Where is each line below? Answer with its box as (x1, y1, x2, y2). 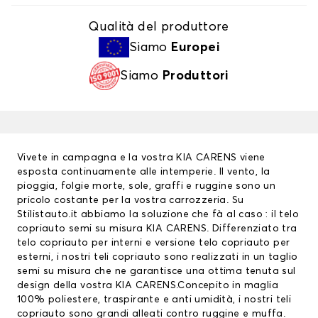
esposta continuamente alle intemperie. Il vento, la (17, 167, 270, 177)
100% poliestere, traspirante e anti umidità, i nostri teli (17, 295, 292, 305)
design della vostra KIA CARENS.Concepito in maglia (17, 280, 278, 291)
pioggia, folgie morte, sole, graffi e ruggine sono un (17, 181, 276, 192)
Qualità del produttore (89, 21, 229, 34)
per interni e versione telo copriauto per (92, 238, 290, 248)
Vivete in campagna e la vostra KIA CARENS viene (17, 153, 265, 163)
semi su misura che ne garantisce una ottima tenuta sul (17, 266, 296, 277)
